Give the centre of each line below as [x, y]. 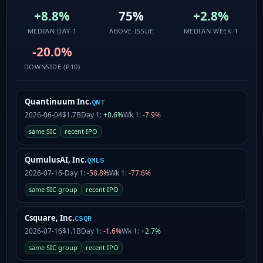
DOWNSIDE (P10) [52, 66]
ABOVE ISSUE [131, 31]
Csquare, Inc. [50, 218]
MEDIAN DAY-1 [52, 31]
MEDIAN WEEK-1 [211, 31]
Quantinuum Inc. [58, 101]
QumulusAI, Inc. [56, 159]
